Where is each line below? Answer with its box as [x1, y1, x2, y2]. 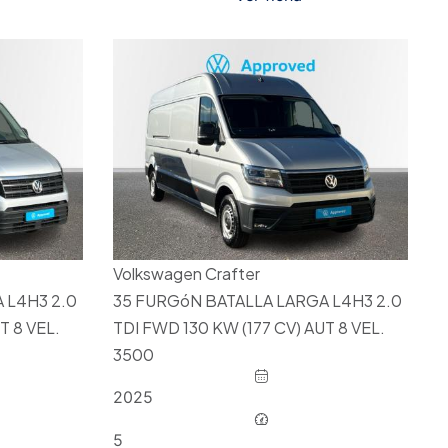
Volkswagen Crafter [112, 263, 260, 285]
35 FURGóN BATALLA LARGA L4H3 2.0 [112, 290, 402, 312]
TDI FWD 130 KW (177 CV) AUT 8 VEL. [112, 317, 385, 339]
